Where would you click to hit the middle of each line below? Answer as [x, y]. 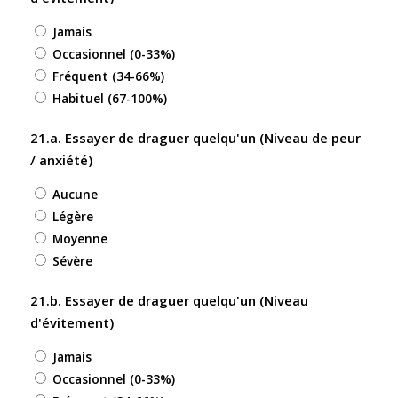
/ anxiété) [61, 160]
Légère [72, 216]
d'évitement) [72, 322]
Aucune [75, 194]
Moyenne [80, 238]
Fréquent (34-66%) [108, 76]
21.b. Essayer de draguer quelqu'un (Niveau [169, 300]
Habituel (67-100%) [109, 99]
